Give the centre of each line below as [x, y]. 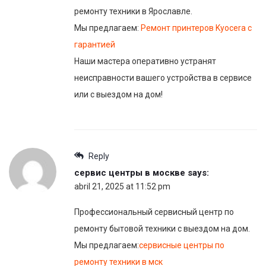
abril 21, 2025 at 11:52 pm [122, 187]
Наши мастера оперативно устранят [145, 61]
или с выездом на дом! [118, 95]
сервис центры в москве [130, 173]
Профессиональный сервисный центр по [154, 212]
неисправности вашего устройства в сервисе [163, 78]
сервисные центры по [182, 246]
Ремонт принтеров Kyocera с [196, 28]
